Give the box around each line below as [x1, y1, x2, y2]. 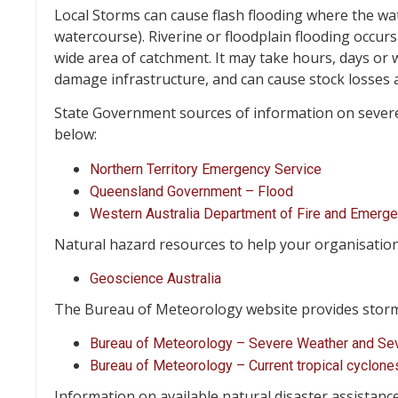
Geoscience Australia [90, 269, 221, 287]
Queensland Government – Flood [90, 182, 293, 200]
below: [54, 124, 97, 145]
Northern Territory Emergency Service [90, 160, 322, 178]
